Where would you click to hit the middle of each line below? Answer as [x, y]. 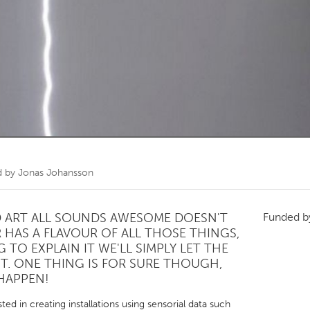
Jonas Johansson [56, 173]
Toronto [108, 27]
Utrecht [107, 151]
